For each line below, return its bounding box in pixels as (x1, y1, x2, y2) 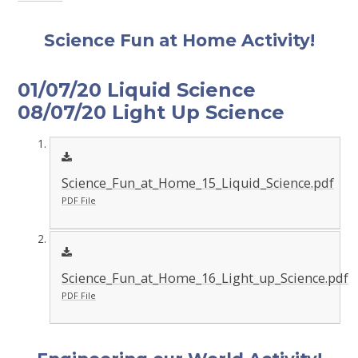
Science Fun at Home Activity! (43, 30, 315, 51)
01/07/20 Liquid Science (18, 78, 257, 101)
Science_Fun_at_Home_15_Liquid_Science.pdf (61, 174, 334, 193)
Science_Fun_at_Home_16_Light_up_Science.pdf (61, 268, 348, 287)
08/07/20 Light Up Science (18, 100, 285, 124)
